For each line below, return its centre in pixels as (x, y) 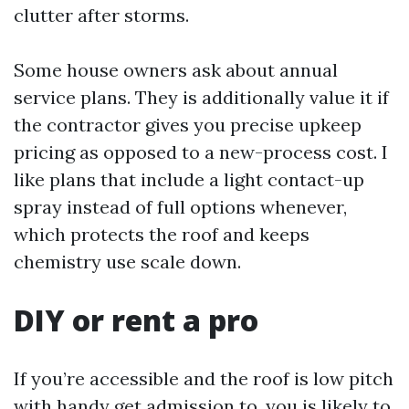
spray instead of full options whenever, (180, 207)
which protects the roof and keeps (162, 234)
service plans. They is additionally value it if (201, 97)
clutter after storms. (101, 15)
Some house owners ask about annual (176, 70)
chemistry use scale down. (127, 262)
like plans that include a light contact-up (189, 179)
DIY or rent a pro (136, 320)
